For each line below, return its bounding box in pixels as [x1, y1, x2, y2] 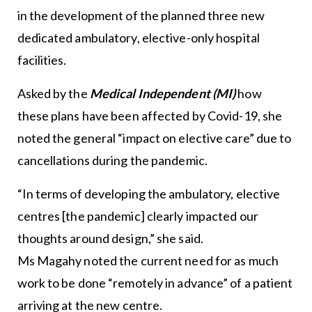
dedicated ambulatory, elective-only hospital [17, 29, 260, 45]
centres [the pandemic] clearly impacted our [17, 208, 258, 224]
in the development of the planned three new [17, 7, 265, 23]
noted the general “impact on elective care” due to [17, 130, 292, 146]
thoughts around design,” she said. [17, 230, 203, 246]
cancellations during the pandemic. [17, 152, 208, 168]
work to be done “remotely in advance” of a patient [17, 274, 293, 290]
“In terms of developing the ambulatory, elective [17, 185, 281, 201]
